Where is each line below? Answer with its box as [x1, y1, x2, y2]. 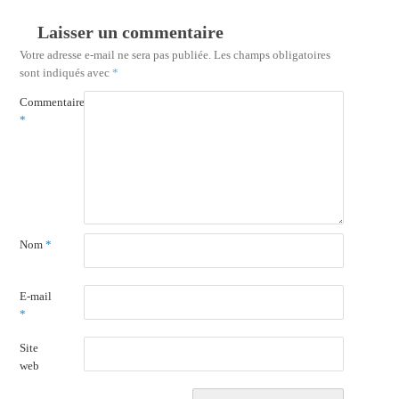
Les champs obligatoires [213, 47, 330, 61]
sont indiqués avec [19, 65, 112, 79]
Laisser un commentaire [37, 21, 224, 42]
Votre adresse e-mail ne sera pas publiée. [19, 47, 211, 61]
